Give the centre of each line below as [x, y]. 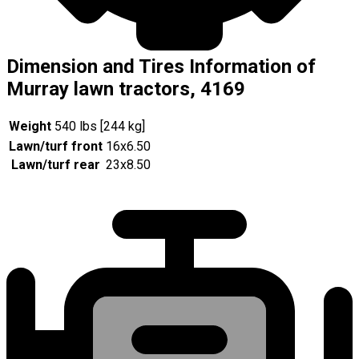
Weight [30, 127]
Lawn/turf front [56, 147]
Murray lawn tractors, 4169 [126, 89]
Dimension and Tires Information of [161, 67]
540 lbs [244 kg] [100, 127]
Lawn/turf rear [56, 165]
